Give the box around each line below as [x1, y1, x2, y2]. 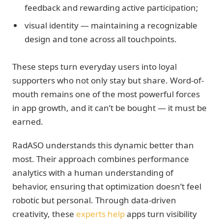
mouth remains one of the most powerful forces [12, 88, 200, 100]
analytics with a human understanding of [12, 167, 173, 179]
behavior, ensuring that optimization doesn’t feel [12, 181, 201, 192]
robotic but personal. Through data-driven [12, 194, 176, 206]
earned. [12, 116, 43, 128]
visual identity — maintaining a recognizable [25, 19, 197, 31]
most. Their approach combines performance [12, 153, 189, 165]
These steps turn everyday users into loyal [12, 61, 177, 73]
